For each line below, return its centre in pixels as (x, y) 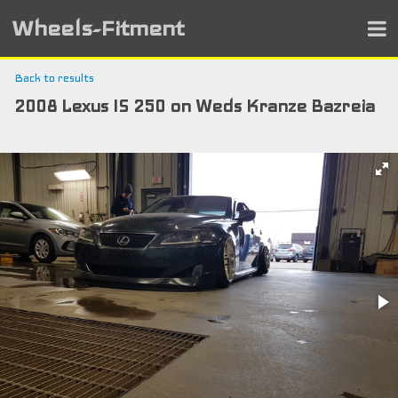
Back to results (54, 78)
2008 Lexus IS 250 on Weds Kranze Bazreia (195, 106)
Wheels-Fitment (98, 28)
